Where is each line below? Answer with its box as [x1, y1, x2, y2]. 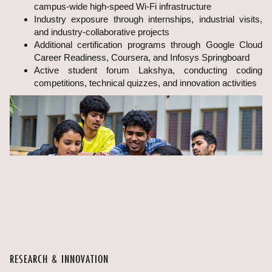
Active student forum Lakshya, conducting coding [34, 64, 262, 75]
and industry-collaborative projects [34, 26, 169, 37]
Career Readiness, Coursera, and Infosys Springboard [34, 52, 250, 63]
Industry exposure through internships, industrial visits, [34, 13, 262, 24]
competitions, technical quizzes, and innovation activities [34, 77, 257, 88]
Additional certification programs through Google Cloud [34, 39, 262, 50]
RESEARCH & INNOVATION [10, 251, 109, 266]
